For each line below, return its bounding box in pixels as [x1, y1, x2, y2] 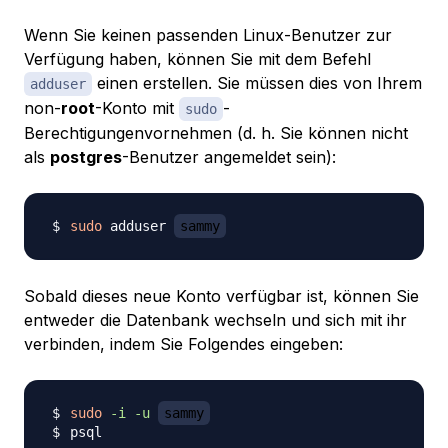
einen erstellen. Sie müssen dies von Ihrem [92, 73, 422, 94]
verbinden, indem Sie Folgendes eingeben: [24, 334, 343, 355]
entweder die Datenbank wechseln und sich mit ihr [24, 310, 407, 331]
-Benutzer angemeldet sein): [122, 147, 336, 168]
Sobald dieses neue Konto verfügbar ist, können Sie [24, 286, 419, 307]
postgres [50, 147, 122, 168]
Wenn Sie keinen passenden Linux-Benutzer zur [24, 25, 392, 46]
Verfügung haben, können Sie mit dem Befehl [24, 49, 371, 70]
